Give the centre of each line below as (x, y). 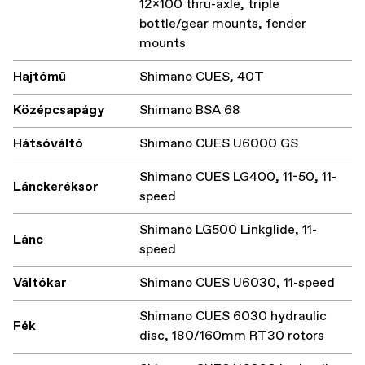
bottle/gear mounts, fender (223, 24)
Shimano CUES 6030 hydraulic (233, 317)
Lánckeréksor (56, 187)
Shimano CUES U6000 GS (219, 144)
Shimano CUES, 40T (202, 77)
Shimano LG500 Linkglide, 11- (228, 231)
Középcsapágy (59, 111)
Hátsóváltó (48, 144)
